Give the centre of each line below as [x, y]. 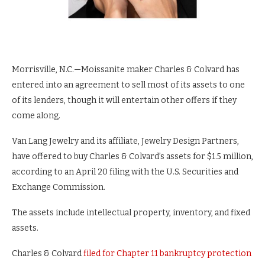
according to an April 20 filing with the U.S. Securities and [125, 172]
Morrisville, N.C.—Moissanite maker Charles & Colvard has [126, 70]
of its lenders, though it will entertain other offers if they [124, 101]
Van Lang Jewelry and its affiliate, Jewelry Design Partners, [125, 141]
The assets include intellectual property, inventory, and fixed [131, 213]
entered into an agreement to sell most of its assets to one [128, 85]
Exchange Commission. [59, 188]
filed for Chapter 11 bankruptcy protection [167, 254]
